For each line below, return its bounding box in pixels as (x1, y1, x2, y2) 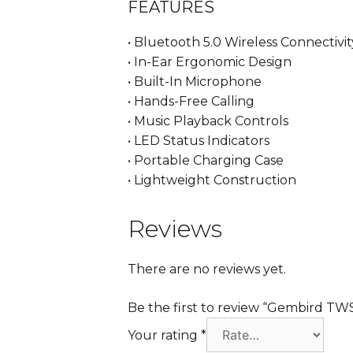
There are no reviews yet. (128, 262, 286, 277)
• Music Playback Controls (128, 113, 288, 129)
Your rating (128, 328, 201, 344)
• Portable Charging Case (128, 153, 284, 169)
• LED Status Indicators (128, 133, 269, 149)
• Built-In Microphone (128, 74, 262, 90)
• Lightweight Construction (128, 173, 296, 188)
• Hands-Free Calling (128, 94, 255, 110)
